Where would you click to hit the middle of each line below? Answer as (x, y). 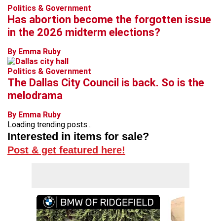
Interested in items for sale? (78, 136)
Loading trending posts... (50, 125)
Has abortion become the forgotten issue (109, 19)
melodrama (35, 95)
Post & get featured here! (66, 150)
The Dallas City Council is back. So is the (106, 83)
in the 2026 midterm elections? (84, 32)
